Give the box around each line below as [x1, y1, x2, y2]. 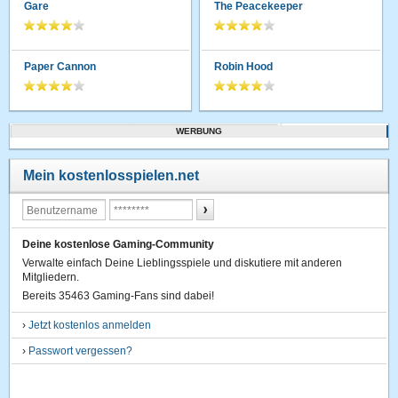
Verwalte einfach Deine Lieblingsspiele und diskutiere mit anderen [22, 256, 343, 269]
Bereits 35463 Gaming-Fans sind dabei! [22, 289, 215, 302]
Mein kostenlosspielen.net [23, 167, 200, 183]
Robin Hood [214, 60, 274, 73]
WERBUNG [176, 125, 222, 136]
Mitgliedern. [22, 270, 80, 283]
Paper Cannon [24, 60, 97, 73]
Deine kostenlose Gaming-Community [22, 237, 215, 251]
